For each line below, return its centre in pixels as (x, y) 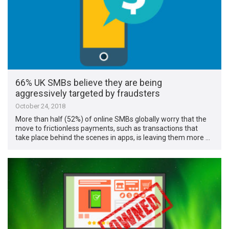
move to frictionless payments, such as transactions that (107, 129)
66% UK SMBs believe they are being (89, 83)
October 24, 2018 (41, 106)
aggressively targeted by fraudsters (88, 94)
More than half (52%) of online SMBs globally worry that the (111, 119)
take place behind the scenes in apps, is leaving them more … (113, 138)
